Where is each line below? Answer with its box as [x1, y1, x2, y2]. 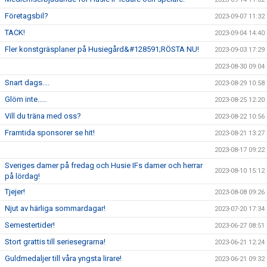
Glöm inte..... [5, 95, 46, 104]
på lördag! [5, 172, 40, 181]
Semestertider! [5, 221, 55, 230]
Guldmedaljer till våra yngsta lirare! [5, 254, 122, 263]
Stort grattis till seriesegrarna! [5, 237, 105, 247]
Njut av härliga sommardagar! [5, 204, 105, 213]
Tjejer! [5, 187, 25, 197]
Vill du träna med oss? [5, 111, 81, 121]
